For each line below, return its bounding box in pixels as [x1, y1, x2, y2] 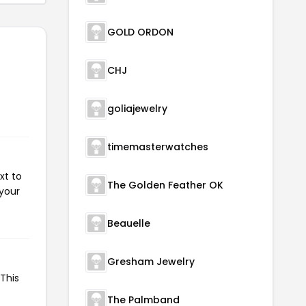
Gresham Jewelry [107, 254, 195, 268]
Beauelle [107, 216, 150, 230]
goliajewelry [107, 101, 167, 115]
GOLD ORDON [107, 25, 173, 39]
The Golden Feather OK [107, 178, 223, 192]
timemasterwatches [107, 139, 208, 154]
